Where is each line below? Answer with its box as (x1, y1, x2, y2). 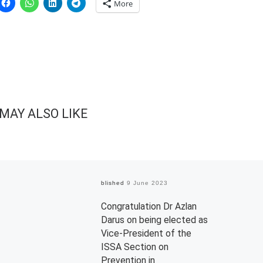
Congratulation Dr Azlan (100, 200, 197, 212)
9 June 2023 (126, 179, 168, 186)
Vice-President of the (100, 227, 191, 239)
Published (92, 179, 127, 186)
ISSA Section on (100, 241, 168, 252)
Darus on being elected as (100, 214, 208, 225)
